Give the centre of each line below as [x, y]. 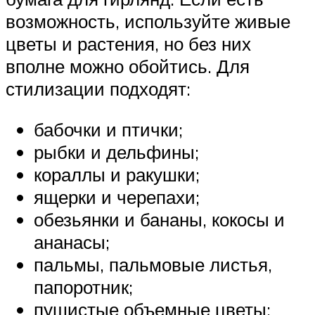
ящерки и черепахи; [117, 197]
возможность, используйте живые [148, 21]
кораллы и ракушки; [117, 174]
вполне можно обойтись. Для [128, 66]
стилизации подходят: [98, 89]
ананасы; [72, 242]
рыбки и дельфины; [116, 152]
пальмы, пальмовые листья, [153, 264]
